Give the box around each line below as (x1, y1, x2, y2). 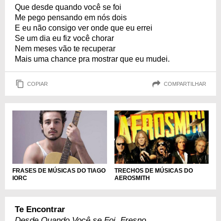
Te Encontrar (15, 204, 65, 214)
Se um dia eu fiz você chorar (15, 34, 114, 42)
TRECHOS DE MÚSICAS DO (114, 167, 193, 174)
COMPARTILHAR (164, 80, 206, 87)
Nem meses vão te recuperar (15, 44, 115, 53)
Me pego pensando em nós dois (15, 13, 127, 22)
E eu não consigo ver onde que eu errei (15, 24, 152, 32)
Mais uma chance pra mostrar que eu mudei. (15, 55, 170, 63)
